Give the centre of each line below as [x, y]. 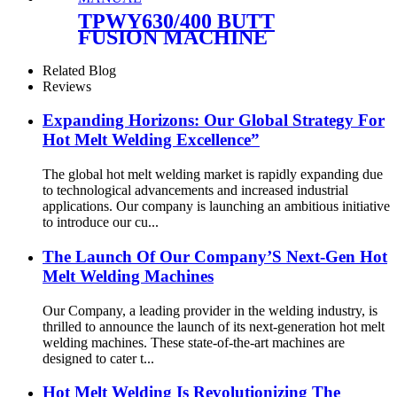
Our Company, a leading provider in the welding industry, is [210, 310]
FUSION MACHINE [173, 37]
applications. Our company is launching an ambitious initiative [216, 206]
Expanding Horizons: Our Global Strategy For [214, 121]
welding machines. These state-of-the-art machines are [194, 342]
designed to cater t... [98, 358]
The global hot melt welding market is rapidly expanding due [213, 175]
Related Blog [79, 70]
